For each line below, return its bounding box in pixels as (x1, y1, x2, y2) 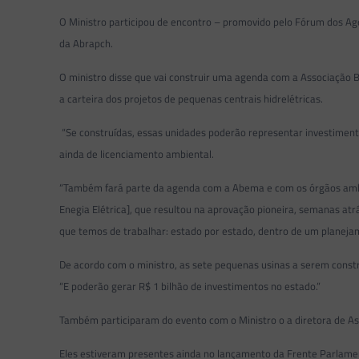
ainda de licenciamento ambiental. (59, 146, 215, 162)
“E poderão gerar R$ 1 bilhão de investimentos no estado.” (59, 278, 321, 294)
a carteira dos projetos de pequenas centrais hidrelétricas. (59, 91, 324, 107)
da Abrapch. (59, 35, 114, 51)
